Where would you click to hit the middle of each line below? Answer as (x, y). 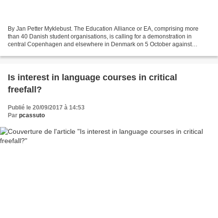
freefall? (25, 89)
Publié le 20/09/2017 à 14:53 (46, 107)
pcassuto (32, 115)
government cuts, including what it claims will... (69, 52)
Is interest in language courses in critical (92, 77)
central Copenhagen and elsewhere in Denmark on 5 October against (100, 44)
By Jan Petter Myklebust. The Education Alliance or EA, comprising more (103, 28)
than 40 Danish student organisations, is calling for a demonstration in (100, 36)
